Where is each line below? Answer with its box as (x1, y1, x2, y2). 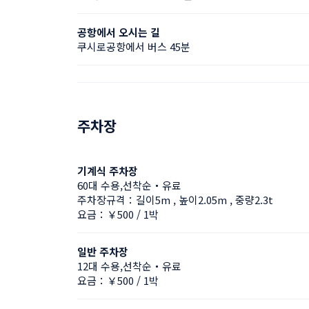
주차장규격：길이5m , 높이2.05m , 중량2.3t (77, 192, 273, 207)
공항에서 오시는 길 (77, 25, 160, 39)
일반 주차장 (77, 244, 128, 259)
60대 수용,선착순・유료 (77, 178, 181, 192)
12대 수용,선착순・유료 (77, 259, 181, 273)
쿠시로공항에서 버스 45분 (77, 39, 190, 54)
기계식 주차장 (77, 163, 138, 178)
